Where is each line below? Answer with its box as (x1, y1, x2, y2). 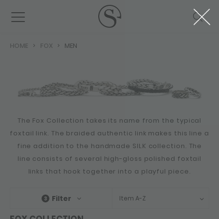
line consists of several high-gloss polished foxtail (17, 154, 202, 164)
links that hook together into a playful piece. (28, 167, 191, 176)
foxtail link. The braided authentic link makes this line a (10, 129, 209, 138)
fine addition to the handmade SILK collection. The (17, 141, 202, 151)
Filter (51, 193, 72, 203)
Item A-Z (119, 194, 146, 203)
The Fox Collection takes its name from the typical (17, 116, 202, 126)
